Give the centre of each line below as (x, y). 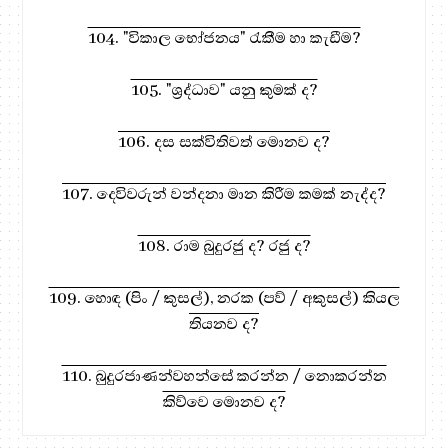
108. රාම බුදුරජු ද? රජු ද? (224, 245)
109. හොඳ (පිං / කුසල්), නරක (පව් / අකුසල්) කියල (224, 297)
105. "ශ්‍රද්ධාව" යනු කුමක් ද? (224, 89)
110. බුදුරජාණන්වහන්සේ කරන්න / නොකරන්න (224, 375)
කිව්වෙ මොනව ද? (224, 401)
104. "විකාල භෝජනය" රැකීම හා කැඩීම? (224, 37)
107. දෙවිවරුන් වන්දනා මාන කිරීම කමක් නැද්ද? (224, 193)
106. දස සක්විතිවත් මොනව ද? (224, 141)
